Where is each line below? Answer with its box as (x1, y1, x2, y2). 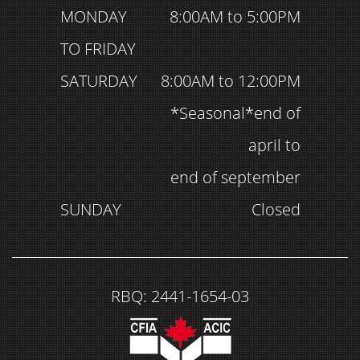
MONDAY (59, 6, 127, 27)
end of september (170, 166, 301, 188)
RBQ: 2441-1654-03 (111, 285, 249, 307)
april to (247, 134, 301, 156)
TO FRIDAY (59, 38, 136, 59)
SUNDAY (59, 198, 121, 220)
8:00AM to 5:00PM (169, 6, 301, 27)
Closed (251, 198, 301, 220)
